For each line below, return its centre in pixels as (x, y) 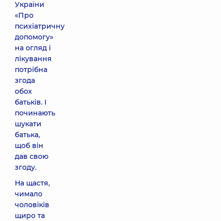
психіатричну (40, 26)
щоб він (29, 146)
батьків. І (31, 102)
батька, (27, 135)
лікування (33, 59)
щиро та (30, 216)
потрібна (31, 70)
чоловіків (32, 205)
